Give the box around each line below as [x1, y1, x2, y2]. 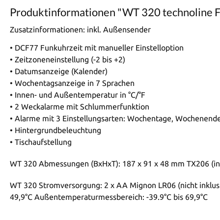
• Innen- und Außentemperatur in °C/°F [10, 90, 145, 99]
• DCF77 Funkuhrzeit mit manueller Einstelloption [10, 43, 184, 52]
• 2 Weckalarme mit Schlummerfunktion [10, 102, 149, 111]
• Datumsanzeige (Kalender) [10, 66, 108, 76]
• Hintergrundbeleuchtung [10, 125, 101, 135]
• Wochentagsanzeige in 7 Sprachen [10, 78, 135, 87]
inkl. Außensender [85, 25, 151, 34]
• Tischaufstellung [10, 137, 72, 146]
